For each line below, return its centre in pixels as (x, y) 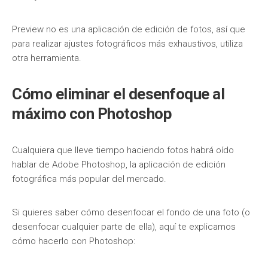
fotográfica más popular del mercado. (89, 179)
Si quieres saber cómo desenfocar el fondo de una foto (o (131, 212)
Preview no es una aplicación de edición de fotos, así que (129, 29)
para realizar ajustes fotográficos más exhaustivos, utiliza (127, 44)
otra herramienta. (47, 58)
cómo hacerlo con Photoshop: (74, 241)
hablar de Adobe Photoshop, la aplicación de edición (119, 165)
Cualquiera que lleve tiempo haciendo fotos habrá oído (123, 150)
